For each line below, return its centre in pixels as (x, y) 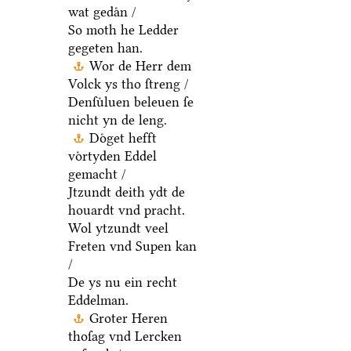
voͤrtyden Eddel (112, 156)
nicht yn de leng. (117, 120)
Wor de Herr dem (140, 66)
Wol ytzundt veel (118, 228)
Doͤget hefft (123, 138)
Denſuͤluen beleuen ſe (130, 102)
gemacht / (97, 174)
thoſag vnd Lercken (125, 337)
